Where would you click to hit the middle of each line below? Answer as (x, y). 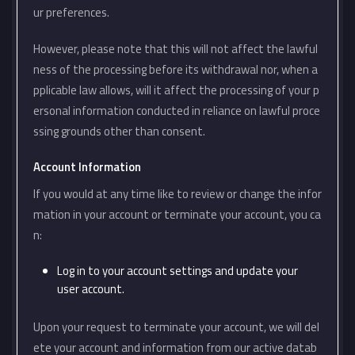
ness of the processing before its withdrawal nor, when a (176, 69)
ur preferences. (71, 12)
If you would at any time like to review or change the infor (177, 194)
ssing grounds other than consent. (119, 131)
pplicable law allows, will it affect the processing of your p (176, 90)
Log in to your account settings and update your (177, 271)
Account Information (87, 167)
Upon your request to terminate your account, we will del (176, 327)
